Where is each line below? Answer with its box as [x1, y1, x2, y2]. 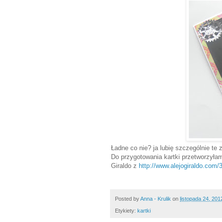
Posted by [115, 196, 140, 202]
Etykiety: [115, 208, 137, 214]
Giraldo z [111, 162, 139, 170]
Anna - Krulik [140, 196, 171, 202]
